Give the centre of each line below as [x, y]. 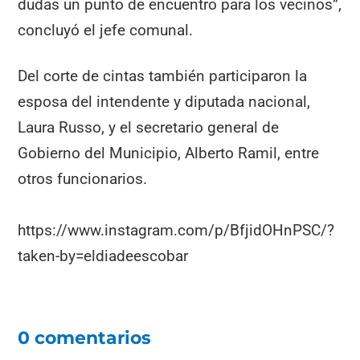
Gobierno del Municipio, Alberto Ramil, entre [169, 153]
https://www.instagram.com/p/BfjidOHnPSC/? [176, 231]
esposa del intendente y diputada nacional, [164, 101]
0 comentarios [85, 338]
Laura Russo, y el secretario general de [149, 127]
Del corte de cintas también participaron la [163, 76]
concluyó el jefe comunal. [106, 30]
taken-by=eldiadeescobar [103, 256]
